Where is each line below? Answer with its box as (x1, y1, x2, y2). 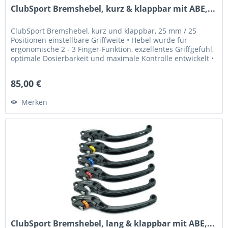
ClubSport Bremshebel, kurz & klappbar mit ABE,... (11, 3, 216, 15)
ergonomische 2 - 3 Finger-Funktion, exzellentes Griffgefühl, (11, 44, 214, 54)
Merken (21, 97, 48, 107)
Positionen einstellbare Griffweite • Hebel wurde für (11, 35, 188, 45)
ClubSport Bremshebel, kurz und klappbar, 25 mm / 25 (11, 26, 197, 36)
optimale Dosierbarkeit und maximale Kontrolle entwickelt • (11, 53, 214, 64)
